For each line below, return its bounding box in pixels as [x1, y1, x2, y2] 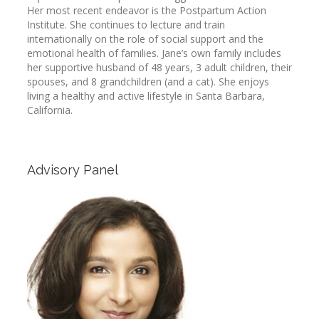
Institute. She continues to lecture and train [27, 18, 225, 31]
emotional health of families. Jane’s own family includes [27, 46, 281, 60]
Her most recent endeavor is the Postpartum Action [27, 4, 266, 17]
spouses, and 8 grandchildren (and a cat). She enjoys [27, 75, 269, 88]
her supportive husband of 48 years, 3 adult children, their [27, 61, 292, 74]
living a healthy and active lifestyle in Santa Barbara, [27, 89, 265, 103]
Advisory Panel [27, 162, 118, 177]
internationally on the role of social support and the [27, 32, 263, 46]
